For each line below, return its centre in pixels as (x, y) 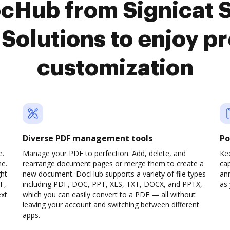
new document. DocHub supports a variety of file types (114, 174)
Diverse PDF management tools (88, 138)
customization (115, 68)
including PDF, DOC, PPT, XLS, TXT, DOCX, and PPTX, (112, 184)
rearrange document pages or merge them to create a (113, 164)
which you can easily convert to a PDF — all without (109, 194)
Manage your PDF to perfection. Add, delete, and (104, 153)
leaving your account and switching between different (111, 205)
